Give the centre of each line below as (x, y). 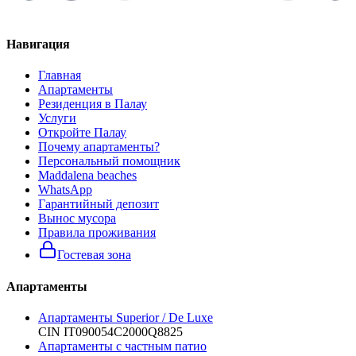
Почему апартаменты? (99, 147)
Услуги (57, 118)
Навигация (38, 44)
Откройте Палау (82, 133)
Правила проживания (97, 233)
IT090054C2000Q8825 (123, 331)
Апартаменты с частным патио (122, 346)
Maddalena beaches (87, 176)
